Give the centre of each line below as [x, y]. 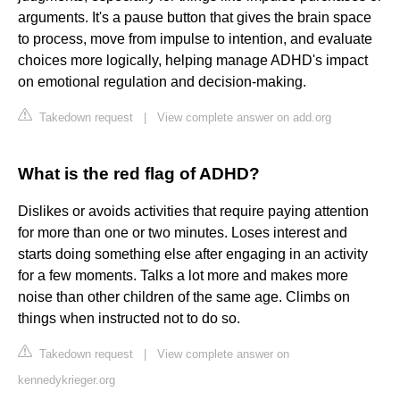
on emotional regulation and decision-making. [164, 82]
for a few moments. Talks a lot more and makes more [183, 276]
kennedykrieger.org [67, 380]
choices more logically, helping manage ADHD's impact [193, 61]
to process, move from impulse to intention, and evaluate [195, 39]
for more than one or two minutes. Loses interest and [183, 233]
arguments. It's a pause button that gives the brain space [195, 18]
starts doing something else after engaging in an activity [193, 254]
